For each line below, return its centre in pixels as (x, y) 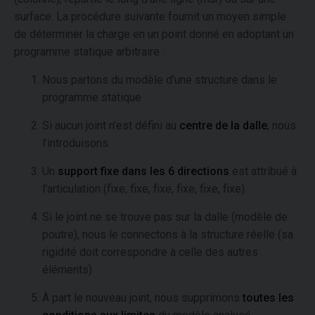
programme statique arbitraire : (89, 52)
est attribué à (263, 171)
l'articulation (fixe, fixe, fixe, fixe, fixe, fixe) (143, 189)
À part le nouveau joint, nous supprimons (142, 298)
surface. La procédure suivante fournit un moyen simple (150, 17)
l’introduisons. (76, 143)
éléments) (67, 270)
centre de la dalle (223, 126)
